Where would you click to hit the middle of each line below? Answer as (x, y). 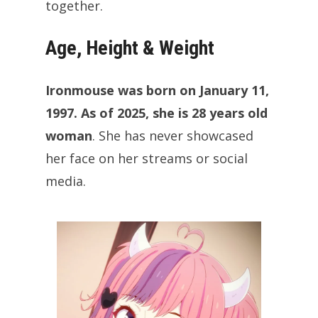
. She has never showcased (173, 136)
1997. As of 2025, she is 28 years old (157, 113)
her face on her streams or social (147, 159)
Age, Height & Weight (130, 48)
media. (66, 181)
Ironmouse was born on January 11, (157, 91)
